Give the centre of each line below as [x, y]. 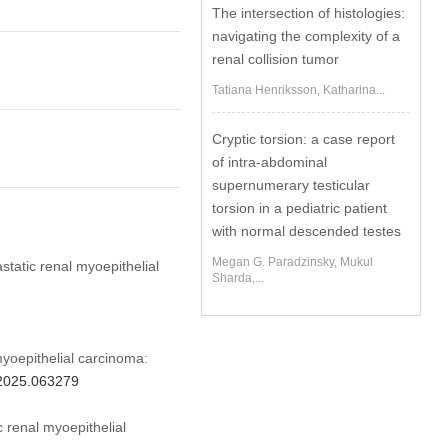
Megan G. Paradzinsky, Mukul [293, 262]
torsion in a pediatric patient [300, 208]
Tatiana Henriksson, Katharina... [299, 90]
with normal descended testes [307, 231]
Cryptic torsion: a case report [304, 139]
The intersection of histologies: [309, 13]
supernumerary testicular [291, 185]
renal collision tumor [276, 59]
